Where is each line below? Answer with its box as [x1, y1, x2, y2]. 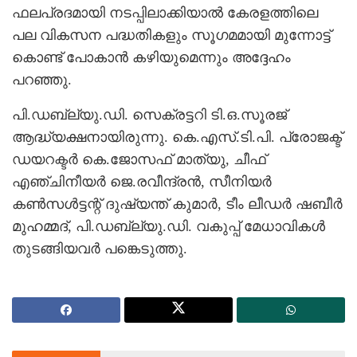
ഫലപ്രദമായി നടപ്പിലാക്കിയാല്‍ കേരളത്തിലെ [12, 4, 318, 21]
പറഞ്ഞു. [12, 71, 72, 88]
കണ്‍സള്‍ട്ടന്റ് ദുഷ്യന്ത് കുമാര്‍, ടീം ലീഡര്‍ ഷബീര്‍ [12, 195, 343, 212]
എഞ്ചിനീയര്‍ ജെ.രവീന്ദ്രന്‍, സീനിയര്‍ [12, 173, 272, 190]
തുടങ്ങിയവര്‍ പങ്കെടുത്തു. [12, 240, 187, 257]
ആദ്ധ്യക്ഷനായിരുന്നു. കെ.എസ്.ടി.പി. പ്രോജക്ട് [12, 128, 342, 145]
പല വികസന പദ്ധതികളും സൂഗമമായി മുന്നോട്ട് [12, 26, 331, 43]
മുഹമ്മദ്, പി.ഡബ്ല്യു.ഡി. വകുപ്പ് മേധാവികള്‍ [12, 218, 325, 234]
